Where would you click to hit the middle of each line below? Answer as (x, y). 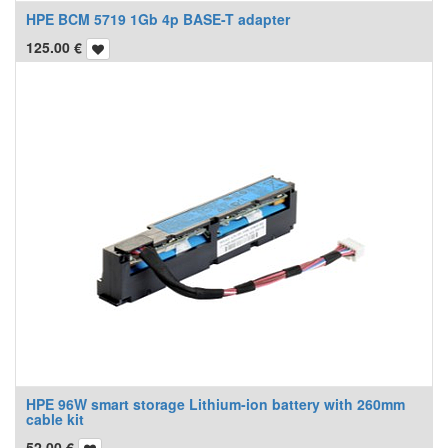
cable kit (55, 418)
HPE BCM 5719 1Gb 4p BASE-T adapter (158, 18)
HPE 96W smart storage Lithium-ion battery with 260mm (215, 403)
